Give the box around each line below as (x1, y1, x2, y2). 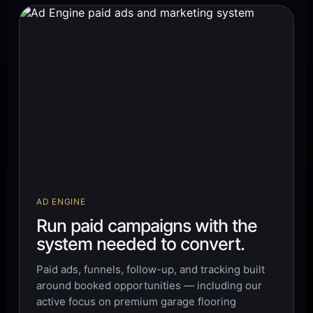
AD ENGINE (36, 196, 86, 208)
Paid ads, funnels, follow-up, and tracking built (36, 263, 265, 277)
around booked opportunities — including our (36, 279, 263, 293)
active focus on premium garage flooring (36, 295, 237, 309)
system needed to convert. (36, 233, 245, 255)
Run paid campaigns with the (36, 215, 258, 237)
